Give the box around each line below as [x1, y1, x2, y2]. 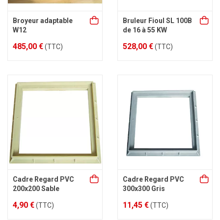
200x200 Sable [13, 185, 59, 192]
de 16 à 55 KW [123, 26, 167, 34]
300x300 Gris [123, 185, 165, 192]
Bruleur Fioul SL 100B [123, 17, 192, 25]
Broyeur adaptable [13, 17, 73, 25]
